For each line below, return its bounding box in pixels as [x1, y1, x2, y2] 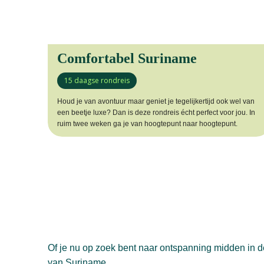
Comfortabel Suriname [57, 50, 197, 66]
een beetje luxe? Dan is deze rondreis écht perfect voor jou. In [57, 108, 255, 117]
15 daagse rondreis [64, 75, 130, 85]
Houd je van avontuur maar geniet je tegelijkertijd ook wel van [57, 97, 255, 105]
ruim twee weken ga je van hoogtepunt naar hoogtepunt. [57, 119, 237, 128]
